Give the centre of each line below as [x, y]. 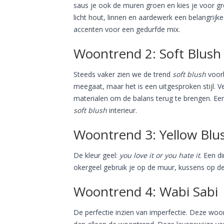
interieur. [123, 110]
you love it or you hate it [160, 155]
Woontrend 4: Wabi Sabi [146, 191]
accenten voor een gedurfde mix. [127, 29]
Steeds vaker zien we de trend [123, 74]
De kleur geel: [96, 155]
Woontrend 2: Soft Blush [147, 53]
